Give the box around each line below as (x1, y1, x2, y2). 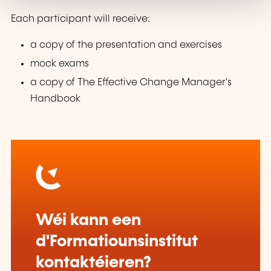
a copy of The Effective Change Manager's (30, 77, 232, 88)
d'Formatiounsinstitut (35, 233, 198, 250)
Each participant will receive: (11, 14, 150, 25)
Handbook (30, 94, 81, 105)
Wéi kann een (35, 212, 141, 229)
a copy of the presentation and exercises (30, 40, 223, 51)
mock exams (30, 59, 90, 70)
